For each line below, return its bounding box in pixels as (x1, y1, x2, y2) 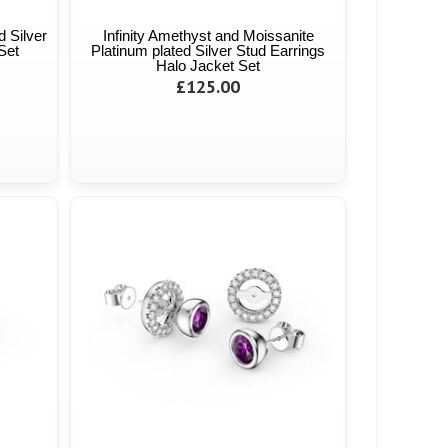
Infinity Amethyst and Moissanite (102, 27, 314, 45)
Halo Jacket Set (156, 57, 260, 75)
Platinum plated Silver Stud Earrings (91, 42, 325, 60)
